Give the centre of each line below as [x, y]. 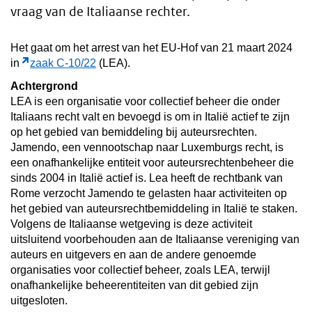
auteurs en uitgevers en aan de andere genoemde [133, 254]
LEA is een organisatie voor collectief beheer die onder [145, 101]
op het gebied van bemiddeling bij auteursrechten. [134, 132]
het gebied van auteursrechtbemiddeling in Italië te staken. [154, 208]
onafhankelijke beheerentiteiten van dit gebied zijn [134, 285]
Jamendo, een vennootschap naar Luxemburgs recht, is [147, 147]
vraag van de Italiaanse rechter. [100, 12]
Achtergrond [44, 86]
